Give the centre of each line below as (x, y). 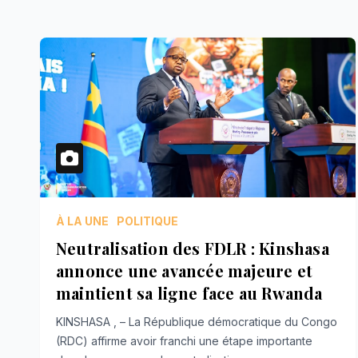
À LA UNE (82, 221)
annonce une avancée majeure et (184, 270)
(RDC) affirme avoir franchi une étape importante (184, 340)
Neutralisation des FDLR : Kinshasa (193, 248)
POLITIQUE (147, 221)
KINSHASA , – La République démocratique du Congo (197, 321)
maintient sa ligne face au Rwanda (189, 292)
